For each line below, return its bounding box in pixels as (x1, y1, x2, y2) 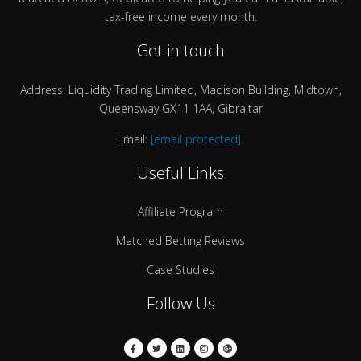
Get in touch (136, 39, 225, 62)
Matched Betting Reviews (116, 233, 245, 249)
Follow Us (146, 293, 215, 315)
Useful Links (137, 162, 224, 185)
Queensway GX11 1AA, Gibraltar (98, 101, 263, 117)
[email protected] (151, 131, 241, 147)
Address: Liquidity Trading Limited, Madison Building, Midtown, (19, 82, 342, 98)
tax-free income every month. (104, 9, 257, 24)
